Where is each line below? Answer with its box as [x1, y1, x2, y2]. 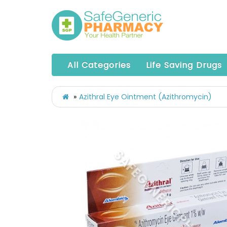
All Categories [67, 59, 131, 71]
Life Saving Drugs [146, 59, 222, 71]
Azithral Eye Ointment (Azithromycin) [79, 92, 212, 102]
